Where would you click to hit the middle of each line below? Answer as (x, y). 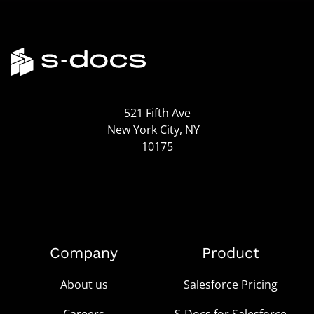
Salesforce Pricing (230, 284)
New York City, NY (157, 129)
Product (230, 252)
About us (84, 284)
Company (84, 252)
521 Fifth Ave (157, 112)
